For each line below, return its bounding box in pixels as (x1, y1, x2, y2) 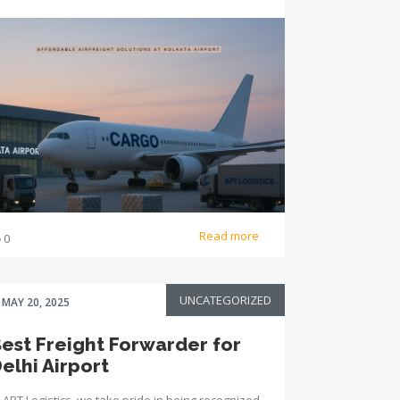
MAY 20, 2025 (2, 295, 70, 310)
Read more (199, 227, 262, 244)
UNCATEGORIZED (179, 292, 271, 308)
